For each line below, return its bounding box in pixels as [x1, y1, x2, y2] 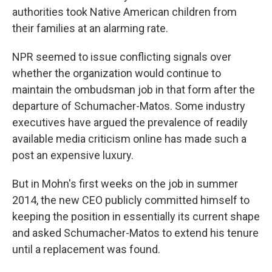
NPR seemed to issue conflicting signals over [12, 50, 231, 63]
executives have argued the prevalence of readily [12, 116, 248, 129]
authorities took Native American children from [12, 5, 237, 18]
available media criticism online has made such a [12, 132, 246, 145]
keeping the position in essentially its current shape [12, 210, 260, 223]
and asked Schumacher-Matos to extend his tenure [12, 226, 259, 239]
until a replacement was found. [12, 243, 160, 256]
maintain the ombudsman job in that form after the [12, 83, 255, 96]
